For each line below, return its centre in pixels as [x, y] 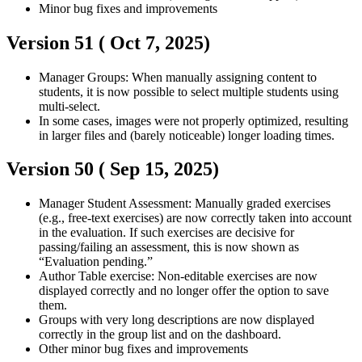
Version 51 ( [58, 42]
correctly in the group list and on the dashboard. [160, 335]
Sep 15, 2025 [161, 169]
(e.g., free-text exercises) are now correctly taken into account [195, 218]
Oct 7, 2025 [157, 42]
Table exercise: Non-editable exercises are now [198, 276]
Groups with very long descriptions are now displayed [177, 320]
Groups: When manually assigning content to [202, 77]
